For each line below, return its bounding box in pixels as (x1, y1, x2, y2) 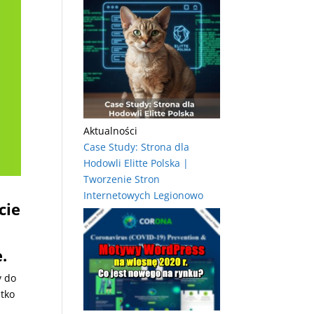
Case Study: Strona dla (83, 140, 190, 154)
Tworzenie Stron (83, 172, 161, 186)
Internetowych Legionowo (83, 189, 204, 203)
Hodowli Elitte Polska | (83, 156, 189, 170)
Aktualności (83, 124, 138, 138)
